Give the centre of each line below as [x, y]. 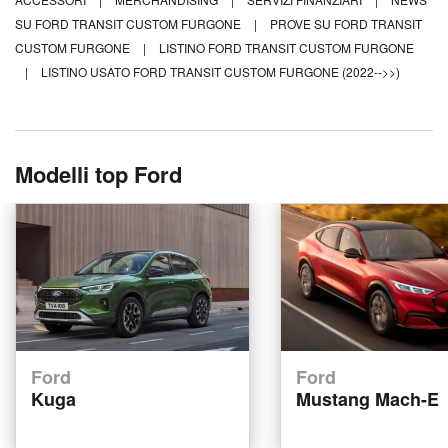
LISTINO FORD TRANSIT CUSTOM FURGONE [286, 48]
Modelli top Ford [98, 174]
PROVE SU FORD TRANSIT [346, 24]
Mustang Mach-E [367, 398]
